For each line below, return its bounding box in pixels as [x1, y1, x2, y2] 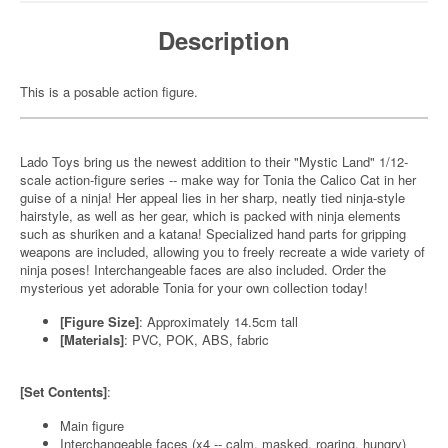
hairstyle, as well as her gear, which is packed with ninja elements [20, 206, 401, 225]
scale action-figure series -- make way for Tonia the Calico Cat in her [20, 170, 416, 189]
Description [158, 23, 290, 57]
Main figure [60, 416, 124, 435]
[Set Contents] [20, 382, 107, 401]
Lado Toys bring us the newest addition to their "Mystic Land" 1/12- [20, 152, 408, 171]
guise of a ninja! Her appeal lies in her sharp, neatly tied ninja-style [20, 188, 405, 207]
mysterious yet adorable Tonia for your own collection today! [20, 278, 368, 297]
